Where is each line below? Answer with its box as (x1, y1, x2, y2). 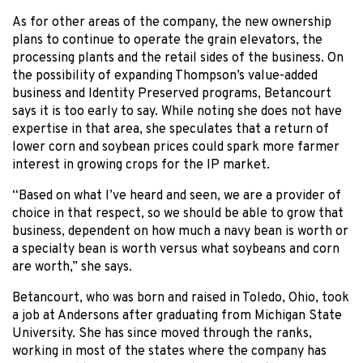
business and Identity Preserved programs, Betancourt (12, 86, 331, 103)
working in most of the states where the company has (12, 344, 327, 361)
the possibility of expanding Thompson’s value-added (12, 68, 318, 85)
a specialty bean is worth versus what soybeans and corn (12, 241, 340, 258)
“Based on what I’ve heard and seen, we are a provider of (12, 188, 341, 205)
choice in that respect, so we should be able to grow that (12, 206, 344, 223)
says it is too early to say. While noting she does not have (12, 104, 342, 121)
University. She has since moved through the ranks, (12, 326, 312, 343)
